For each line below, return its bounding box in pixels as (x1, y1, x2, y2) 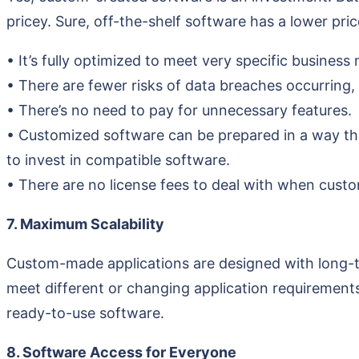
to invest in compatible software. (6, 151, 230, 168)
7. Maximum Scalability (6, 215, 164, 232)
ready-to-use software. (6, 304, 164, 321)
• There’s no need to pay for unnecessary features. (6, 101, 352, 119)
